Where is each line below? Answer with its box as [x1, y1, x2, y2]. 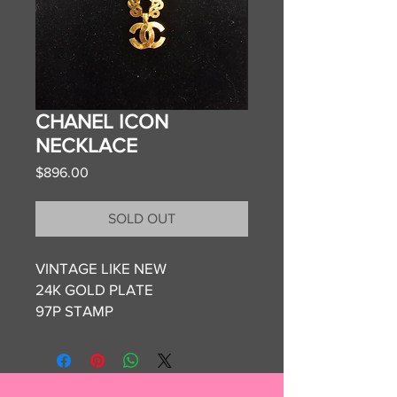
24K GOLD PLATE [35, 280, 157, 298]
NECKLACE [35, 134, 137, 156]
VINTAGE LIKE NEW [35, 259, 170, 276]
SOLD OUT [108, 210, 175, 226]
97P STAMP [35, 301, 117, 319]
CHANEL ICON [35, 110, 168, 132]
